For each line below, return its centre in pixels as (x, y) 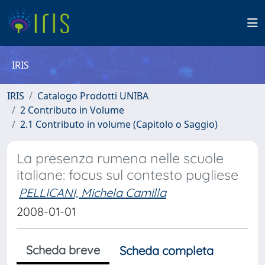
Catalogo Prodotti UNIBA (93, 96)
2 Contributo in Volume (72, 110)
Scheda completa (167, 251)
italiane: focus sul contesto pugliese (127, 175)
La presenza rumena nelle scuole (120, 158)
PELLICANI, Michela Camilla (93, 193)
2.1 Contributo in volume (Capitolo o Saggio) (119, 124)
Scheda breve (63, 250)
